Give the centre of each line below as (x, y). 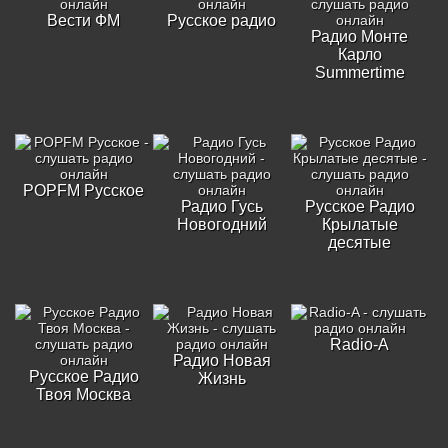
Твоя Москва (84, 394)
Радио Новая (221, 360)
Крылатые (359, 224)
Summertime (359, 72)
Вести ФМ (84, 20)
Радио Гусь (221, 206)
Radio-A (360, 344)
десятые (360, 242)
